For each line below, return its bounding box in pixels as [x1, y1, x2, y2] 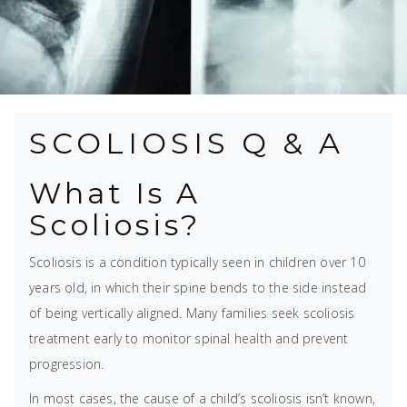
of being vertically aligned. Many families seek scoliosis [29, 304, 355, 322]
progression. [29, 355, 104, 372]
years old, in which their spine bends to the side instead [29, 279, 367, 296]
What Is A [29, 175, 201, 211]
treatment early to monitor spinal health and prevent [29, 330, 349, 347]
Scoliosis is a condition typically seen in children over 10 [29, 253, 365, 271]
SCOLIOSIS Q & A [29, 125, 344, 161]
